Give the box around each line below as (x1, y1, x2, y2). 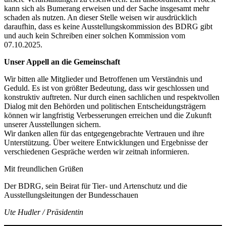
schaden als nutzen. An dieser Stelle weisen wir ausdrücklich (4, 13, 197, 22)
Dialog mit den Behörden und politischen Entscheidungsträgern (4, 102, 206, 111)
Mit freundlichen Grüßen (4, 164, 83, 174)
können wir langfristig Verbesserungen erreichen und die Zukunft (4, 111, 211, 120)
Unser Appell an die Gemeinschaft (4, 58, 120, 67)
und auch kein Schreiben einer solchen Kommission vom (4, 31, 185, 40)
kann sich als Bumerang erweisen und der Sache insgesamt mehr (4, 4, 209, 13)
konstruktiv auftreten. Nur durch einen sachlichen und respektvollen (4, 93, 219, 102)
